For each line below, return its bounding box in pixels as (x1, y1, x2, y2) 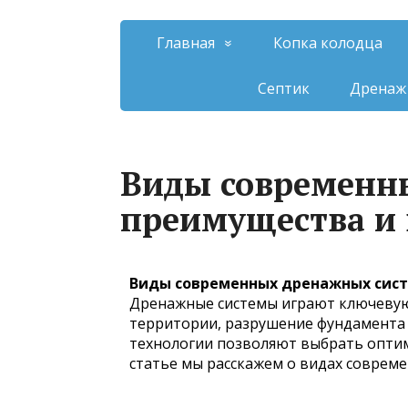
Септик (258, 78, 310, 98)
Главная (157, 33, 215, 53)
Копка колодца (273, 33, 382, 53)
